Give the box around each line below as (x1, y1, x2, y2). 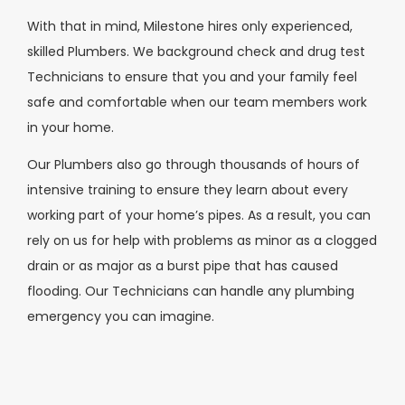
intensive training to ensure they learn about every (27, 180, 348, 199)
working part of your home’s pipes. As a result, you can (27, 205, 371, 224)
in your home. (27, 118, 114, 137)
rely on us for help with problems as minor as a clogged (27, 231, 377, 250)
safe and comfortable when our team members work (27, 93, 367, 111)
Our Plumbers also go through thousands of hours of (27, 155, 360, 174)
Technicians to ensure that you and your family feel (27, 68, 357, 86)
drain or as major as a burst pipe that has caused (27, 256, 338, 275)
